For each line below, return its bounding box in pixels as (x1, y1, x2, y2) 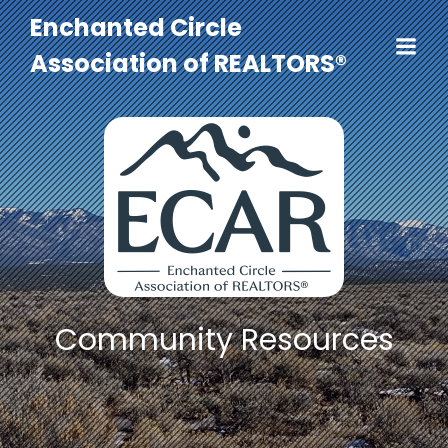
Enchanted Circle (30, 11, 242, 44)
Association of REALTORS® (30, 47, 347, 80)
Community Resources (54, 319, 394, 361)
